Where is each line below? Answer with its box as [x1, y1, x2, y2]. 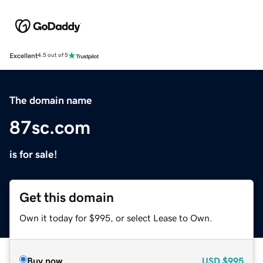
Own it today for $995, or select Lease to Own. [19, 213, 213, 222]
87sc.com [9, 117, 90, 137]
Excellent [9, 52, 38, 59]
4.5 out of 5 [38, 52, 68, 59]
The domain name [9, 95, 92, 106]
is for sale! [9, 149, 58, 160]
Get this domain [19, 190, 114, 204]
